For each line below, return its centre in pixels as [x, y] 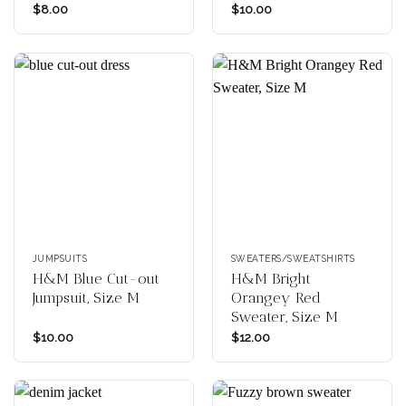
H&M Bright [271, 279]
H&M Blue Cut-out [96, 279]
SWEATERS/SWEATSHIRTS [293, 259]
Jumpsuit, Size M [86, 298]
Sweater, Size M [284, 317]
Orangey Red [275, 298]
